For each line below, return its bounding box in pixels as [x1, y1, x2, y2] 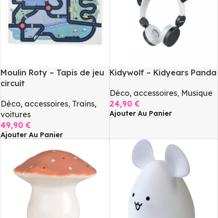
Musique [181, 88, 213, 98]
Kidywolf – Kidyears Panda [109, 67, 217, 77]
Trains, [72, 98, 96, 109]
